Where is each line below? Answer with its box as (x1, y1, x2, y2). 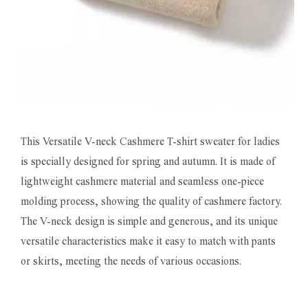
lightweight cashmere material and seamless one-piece (21, 175, 264, 188)
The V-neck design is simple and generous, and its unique (21, 215, 278, 228)
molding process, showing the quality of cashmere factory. (21, 195, 282, 208)
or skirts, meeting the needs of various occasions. (21, 255, 241, 267)
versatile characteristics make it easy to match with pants (21, 235, 276, 247)
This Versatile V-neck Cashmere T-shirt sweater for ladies (21, 135, 280, 148)
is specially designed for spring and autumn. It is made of (21, 155, 275, 168)
